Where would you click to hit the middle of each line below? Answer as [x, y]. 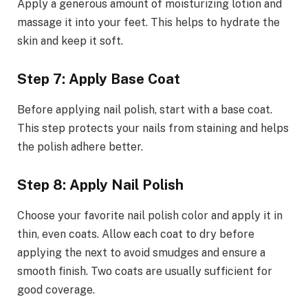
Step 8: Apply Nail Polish [100, 185]
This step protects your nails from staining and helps [153, 128]
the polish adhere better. [80, 146]
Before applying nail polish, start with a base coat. [145, 109]
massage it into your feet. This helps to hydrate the [148, 22]
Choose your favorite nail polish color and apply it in [150, 215]
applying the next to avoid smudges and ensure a [141, 252]
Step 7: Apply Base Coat [99, 79]
